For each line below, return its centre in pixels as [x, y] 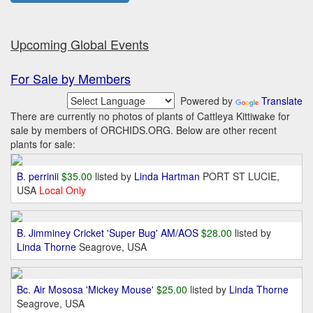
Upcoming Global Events [80, 44]
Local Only [63, 190]
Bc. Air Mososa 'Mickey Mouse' [85, 290]
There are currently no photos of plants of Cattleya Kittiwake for [150, 116]
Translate [282, 101]
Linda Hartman [168, 176]
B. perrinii [38, 176]
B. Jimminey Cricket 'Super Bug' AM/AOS [108, 233]
